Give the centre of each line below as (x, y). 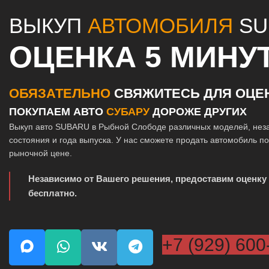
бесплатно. (53, 193)
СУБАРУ (128, 112)
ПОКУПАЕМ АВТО (58, 112)
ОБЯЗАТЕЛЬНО (60, 94)
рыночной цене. (41, 153)
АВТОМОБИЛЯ (160, 26)
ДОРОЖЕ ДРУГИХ (198, 112)
